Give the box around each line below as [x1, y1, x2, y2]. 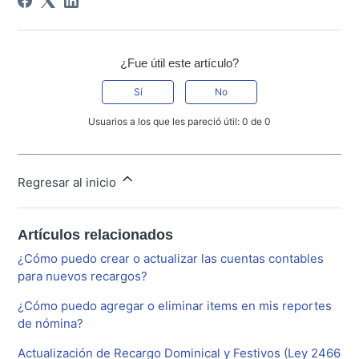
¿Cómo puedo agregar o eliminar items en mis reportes [18, 298, 333, 314]
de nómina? [18, 316, 84, 332]
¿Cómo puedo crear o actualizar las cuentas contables [18, 251, 325, 267]
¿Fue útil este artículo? [120, 56, 239, 71]
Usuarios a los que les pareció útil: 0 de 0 [88, 115, 271, 128]
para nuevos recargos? [18, 268, 148, 284]
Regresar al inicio [18, 175, 120, 191]
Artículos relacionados [18, 227, 174, 244]
